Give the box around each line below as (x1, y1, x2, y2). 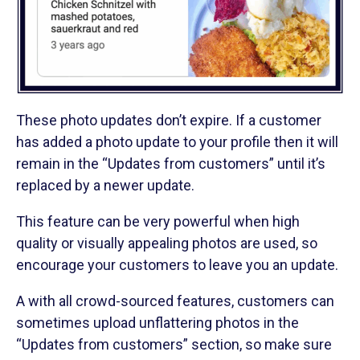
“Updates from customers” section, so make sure (16, 336, 332, 354)
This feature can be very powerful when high (16, 213, 300, 231)
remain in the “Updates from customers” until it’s (16, 155, 325, 173)
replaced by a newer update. (16, 177, 194, 194)
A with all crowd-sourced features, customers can (16, 292, 334, 310)
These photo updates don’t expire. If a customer (16, 112, 321, 129)
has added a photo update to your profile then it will (16, 133, 338, 151)
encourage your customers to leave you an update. (16, 256, 338, 274)
